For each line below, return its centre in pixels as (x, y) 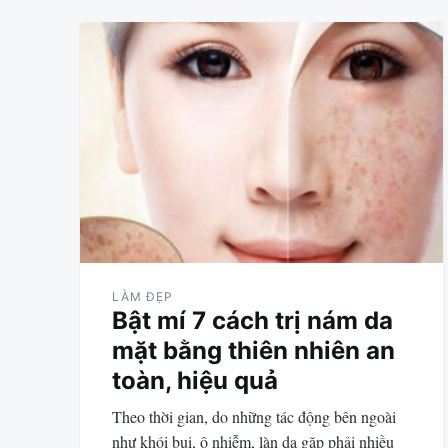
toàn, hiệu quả (195, 381)
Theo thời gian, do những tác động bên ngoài (254, 417)
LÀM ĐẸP (142, 297)
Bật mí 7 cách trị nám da (252, 321)
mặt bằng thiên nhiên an (253, 351)
